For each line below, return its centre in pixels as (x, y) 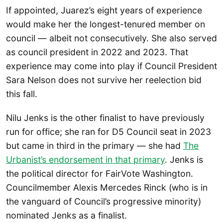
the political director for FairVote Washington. (100, 173)
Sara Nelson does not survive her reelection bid (104, 80)
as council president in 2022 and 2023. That (97, 52)
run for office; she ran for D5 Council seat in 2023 (109, 131)
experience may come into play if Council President (111, 66)
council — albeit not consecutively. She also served (111, 38)
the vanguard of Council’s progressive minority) (104, 201)
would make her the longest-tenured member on (106, 24)
